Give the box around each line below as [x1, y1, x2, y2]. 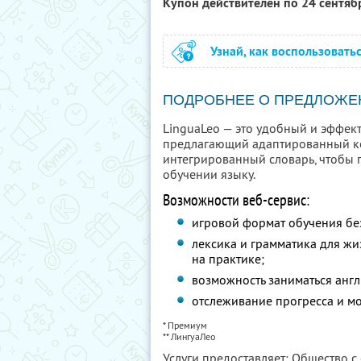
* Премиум [163, 319, 207, 331]
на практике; [192, 251, 265, 267]
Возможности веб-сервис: [163, 189, 309, 210]
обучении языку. [163, 166, 255, 182]
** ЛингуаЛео [163, 330, 215, 342]
